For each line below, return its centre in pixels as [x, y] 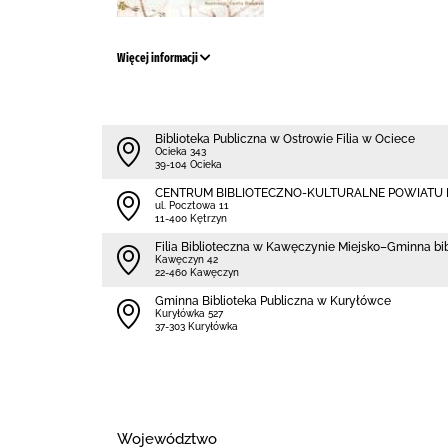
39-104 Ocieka [188, 164]
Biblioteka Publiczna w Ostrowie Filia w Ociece [285, 139]
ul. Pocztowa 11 [192, 205]
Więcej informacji [158, 58]
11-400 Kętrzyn [191, 218]
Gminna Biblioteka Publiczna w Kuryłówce [273, 301]
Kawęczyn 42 [186, 259]
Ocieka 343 [180, 151]
